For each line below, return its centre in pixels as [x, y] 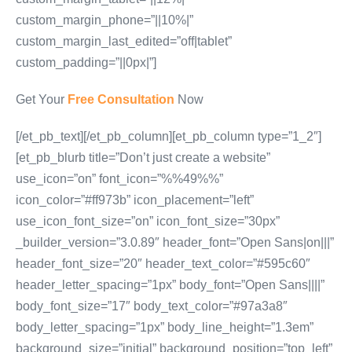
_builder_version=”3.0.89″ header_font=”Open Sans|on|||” [175, 242]
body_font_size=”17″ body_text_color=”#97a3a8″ [152, 306]
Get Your [42, 99]
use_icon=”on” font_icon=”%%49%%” [119, 179]
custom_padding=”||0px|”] [86, 62]
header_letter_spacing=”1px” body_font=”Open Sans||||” [170, 285]
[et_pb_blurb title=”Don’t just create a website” [143, 158]
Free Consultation [121, 99]
